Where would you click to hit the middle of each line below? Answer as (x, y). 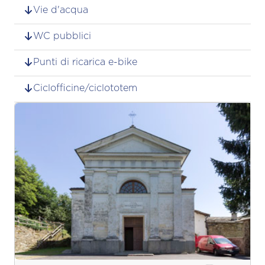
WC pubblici (62, 36)
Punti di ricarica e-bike (85, 62)
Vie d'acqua (61, 10)
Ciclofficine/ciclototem (85, 88)
